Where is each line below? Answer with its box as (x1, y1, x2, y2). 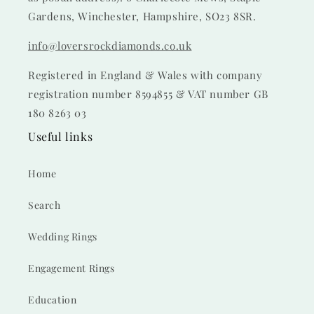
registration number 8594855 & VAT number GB (28, 87, 268, 101)
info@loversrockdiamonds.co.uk (28, 39, 192, 53)
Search (28, 198, 61, 212)
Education (28, 293, 77, 306)
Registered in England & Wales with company (28, 68, 263, 82)
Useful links (28, 129, 93, 144)
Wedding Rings (28, 230, 97, 243)
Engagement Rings (28, 261, 115, 275)
